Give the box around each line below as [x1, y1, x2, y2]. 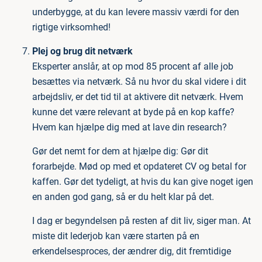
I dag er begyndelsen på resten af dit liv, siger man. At [32, 215, 251, 226]
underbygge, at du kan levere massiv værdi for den [32, 6, 239, 18]
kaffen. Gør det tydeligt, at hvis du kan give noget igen [32, 176, 253, 187]
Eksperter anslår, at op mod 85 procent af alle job [32, 61, 233, 72]
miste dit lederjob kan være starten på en [32, 230, 199, 242]
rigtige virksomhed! [32, 22, 111, 33]
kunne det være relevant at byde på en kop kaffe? [32, 106, 235, 118]
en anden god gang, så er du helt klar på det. [32, 191, 214, 202]
